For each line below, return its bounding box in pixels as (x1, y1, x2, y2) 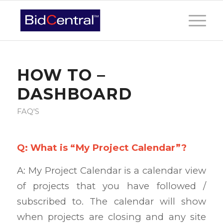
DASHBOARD (16, 84, 132, 104)
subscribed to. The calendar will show (16, 196, 207, 208)
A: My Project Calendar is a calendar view (16, 165, 207, 177)
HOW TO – (16, 65, 106, 85)
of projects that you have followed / (16, 180, 207, 192)
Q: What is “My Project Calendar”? (16, 141, 187, 153)
